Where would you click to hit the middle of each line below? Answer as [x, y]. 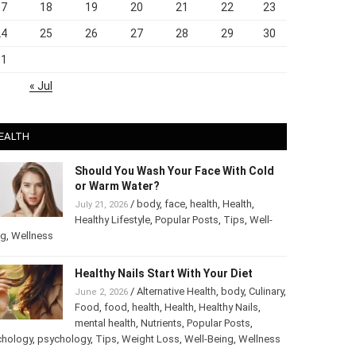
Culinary [93, 308]
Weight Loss [186, 339]
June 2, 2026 [99, 292]
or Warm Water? [116, 186]
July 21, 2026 [100, 205]
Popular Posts [190, 220]
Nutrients [193, 323]
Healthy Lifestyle [113, 220]
